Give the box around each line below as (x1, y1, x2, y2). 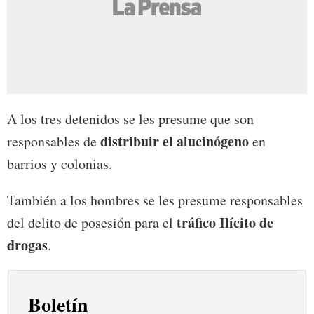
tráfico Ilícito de (177, 212, 273, 233)
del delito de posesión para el (7, 212, 177, 232)
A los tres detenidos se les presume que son (7, 109, 254, 128)
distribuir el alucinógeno (100, 130, 249, 151)
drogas (7, 234, 48, 255)
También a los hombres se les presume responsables (7, 190, 303, 210)
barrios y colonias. (7, 153, 112, 173)
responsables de (7, 131, 100, 151)
